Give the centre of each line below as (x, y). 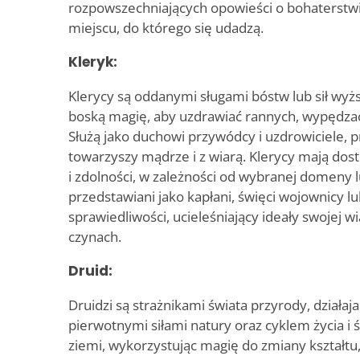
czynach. (95, 237)
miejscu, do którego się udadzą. (166, 28)
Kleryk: (93, 62)
